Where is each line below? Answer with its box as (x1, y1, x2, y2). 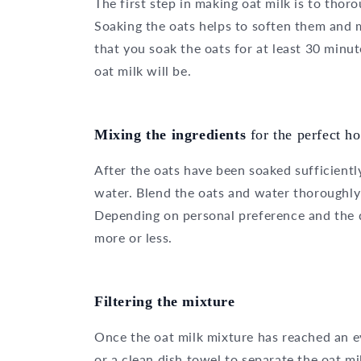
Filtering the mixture (94, 293, 235, 309)
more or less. (94, 229, 172, 245)
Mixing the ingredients (94, 126, 251, 143)
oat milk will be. (94, 62, 192, 78)
